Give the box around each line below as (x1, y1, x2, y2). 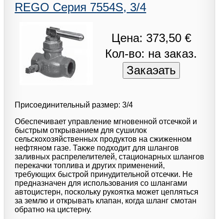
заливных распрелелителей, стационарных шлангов (15, 152, 204, 161)
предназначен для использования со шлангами (15, 178, 187, 187)
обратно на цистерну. (15, 205, 91, 214)
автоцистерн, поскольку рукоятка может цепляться (15, 187, 198, 196)
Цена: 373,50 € (111, 31, 191, 45)
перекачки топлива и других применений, (15, 161, 165, 170)
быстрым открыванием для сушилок (15, 126, 147, 134)
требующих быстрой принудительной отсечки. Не (15, 170, 193, 178)
